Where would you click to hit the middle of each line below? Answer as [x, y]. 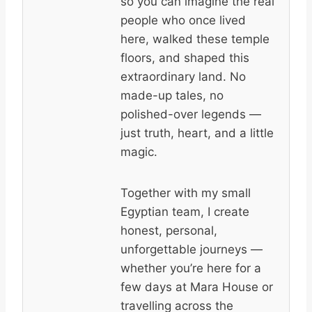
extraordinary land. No [183, 76]
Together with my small [186, 193]
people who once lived [183, 20]
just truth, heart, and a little [197, 133]
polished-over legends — [191, 114]
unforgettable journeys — [192, 249]
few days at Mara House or [197, 287]
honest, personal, [169, 230]
